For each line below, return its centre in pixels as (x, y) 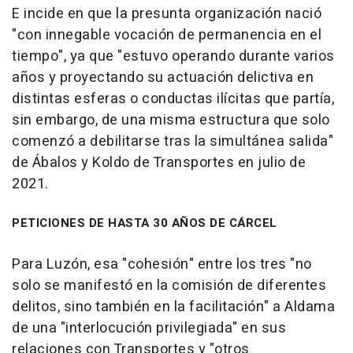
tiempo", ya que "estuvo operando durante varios (173, 56)
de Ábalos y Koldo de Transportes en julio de (159, 162)
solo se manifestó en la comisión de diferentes (169, 285)
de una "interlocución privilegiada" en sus (149, 328)
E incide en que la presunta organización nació (167, 13)
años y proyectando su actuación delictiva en (163, 77)
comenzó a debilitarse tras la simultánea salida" (173, 141)
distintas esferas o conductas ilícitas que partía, (173, 98)
